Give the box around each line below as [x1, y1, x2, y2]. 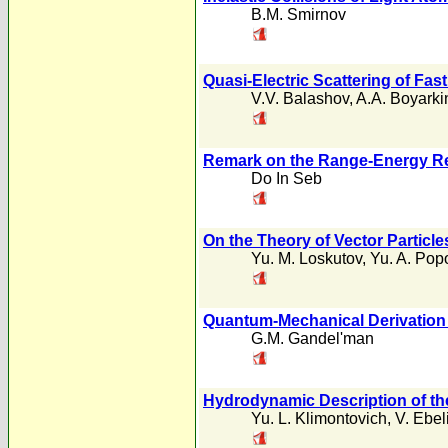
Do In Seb [251, 170, 322, 187]
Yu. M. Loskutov [251, 250, 362, 267]
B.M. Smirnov [251, 6, 346, 23]
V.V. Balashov [251, 90, 349, 108]
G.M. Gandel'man [251, 330, 374, 347]
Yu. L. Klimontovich [251, 410, 387, 427]
